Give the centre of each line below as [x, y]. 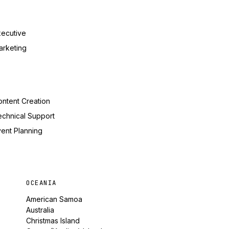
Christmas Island [53, 221]
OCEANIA [41, 183]
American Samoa [54, 199]
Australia [40, 210]
